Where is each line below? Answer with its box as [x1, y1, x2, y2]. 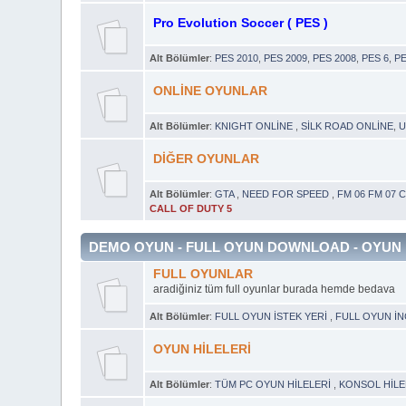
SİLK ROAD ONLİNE [301, 120, 394, 131]
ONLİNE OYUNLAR [152, 83, 267, 98]
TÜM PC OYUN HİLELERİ [215, 378, 334, 390]
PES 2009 [264, 52, 308, 63]
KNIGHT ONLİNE [215, 120, 296, 131]
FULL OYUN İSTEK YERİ [215, 310, 331, 322]
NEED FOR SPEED [242, 188, 333, 199]
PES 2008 [313, 52, 357, 63]
